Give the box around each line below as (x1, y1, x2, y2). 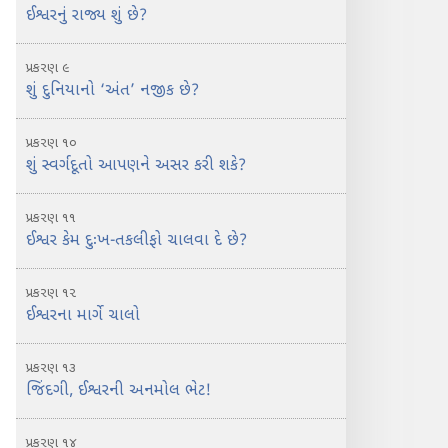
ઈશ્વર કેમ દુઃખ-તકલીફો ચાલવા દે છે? (26, 231, 247, 252)
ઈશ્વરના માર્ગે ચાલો (26, 306, 140, 327)
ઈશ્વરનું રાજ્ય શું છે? (26, 6, 147, 27)
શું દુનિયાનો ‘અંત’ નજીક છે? (26, 81, 199, 102)
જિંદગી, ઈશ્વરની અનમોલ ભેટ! (26, 381, 211, 402)
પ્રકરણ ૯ (26, 60, 70, 77)
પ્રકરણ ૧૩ (26, 360, 76, 377)
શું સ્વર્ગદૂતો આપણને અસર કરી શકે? (26, 156, 246, 177)
